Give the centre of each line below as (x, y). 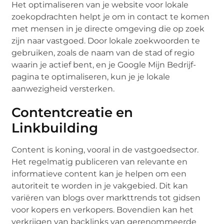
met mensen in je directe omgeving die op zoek (108, 28)
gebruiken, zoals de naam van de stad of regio (103, 52)
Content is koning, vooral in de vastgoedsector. (105, 149)
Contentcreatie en (72, 112)
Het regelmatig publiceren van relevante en (100, 161)
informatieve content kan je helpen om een (99, 173)
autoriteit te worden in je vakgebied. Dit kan (100, 185)
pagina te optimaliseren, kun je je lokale (91, 76)
